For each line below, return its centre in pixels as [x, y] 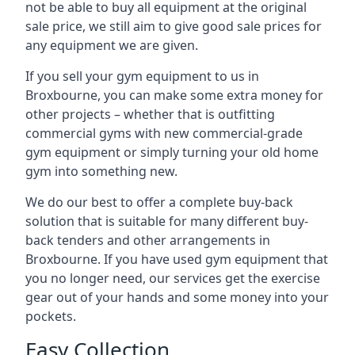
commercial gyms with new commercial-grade [164, 133]
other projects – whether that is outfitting [150, 114]
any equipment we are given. [112, 45]
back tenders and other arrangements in [148, 240]
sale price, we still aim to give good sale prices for [174, 26]
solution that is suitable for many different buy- [167, 221]
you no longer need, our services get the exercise [173, 278]
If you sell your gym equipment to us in [142, 76]
